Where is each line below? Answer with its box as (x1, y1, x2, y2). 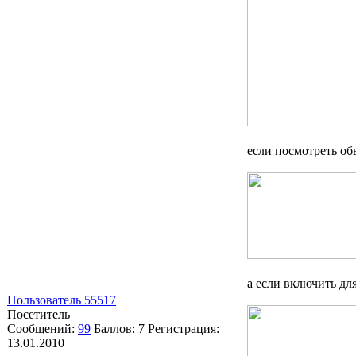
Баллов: (94, 321, 138, 335)
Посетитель (7, 307, 70, 321)
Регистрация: (148, 321, 219, 335)
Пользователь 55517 (7, 292, 116, 307)
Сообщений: (7, 321, 78, 335)
